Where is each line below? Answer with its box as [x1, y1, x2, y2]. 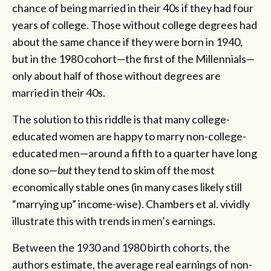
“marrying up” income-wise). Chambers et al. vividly [12, 197, 250, 211]
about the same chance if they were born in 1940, [12, 34, 243, 48]
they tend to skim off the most [72, 163, 215, 177]
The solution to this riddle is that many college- [12, 112, 230, 126]
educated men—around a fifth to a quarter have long [12, 146, 257, 160]
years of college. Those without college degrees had [12, 18, 257, 31]
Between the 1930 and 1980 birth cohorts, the [12, 240, 230, 254]
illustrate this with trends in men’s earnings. [12, 214, 215, 227]
